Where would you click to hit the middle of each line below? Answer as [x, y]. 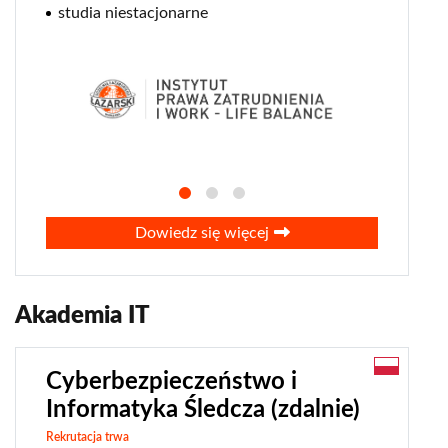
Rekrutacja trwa [87, 437]
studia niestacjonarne [133, 12]
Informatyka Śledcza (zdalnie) [203, 410]
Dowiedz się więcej [201, 233]
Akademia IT [82, 316]
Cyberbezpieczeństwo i [171, 382]
